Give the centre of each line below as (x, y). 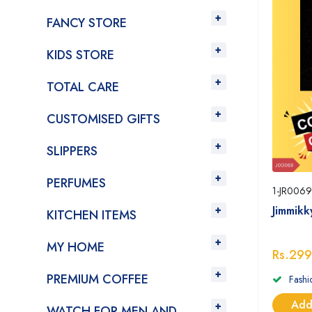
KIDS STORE (80, 55)
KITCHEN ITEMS (92, 215)
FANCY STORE (87, 23)
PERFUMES (76, 183)
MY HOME (76, 247)
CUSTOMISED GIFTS (103, 119)
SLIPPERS (72, 151)
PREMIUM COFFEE (97, 279)
